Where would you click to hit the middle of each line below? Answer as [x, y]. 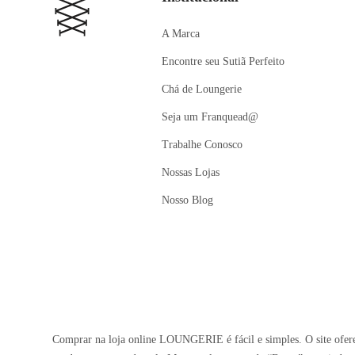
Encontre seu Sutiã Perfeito [223, 61]
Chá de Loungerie [202, 89]
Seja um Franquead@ [210, 117]
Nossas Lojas [191, 172]
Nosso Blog [188, 200]
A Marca [181, 34]
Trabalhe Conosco [202, 145]
